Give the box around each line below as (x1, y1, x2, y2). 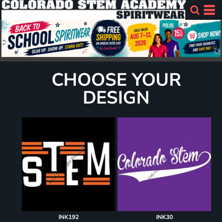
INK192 (58, 213, 79, 221)
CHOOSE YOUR (51, 68, 181, 93)
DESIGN (83, 86, 150, 111)
